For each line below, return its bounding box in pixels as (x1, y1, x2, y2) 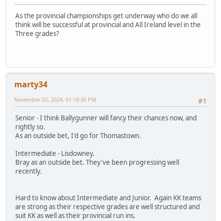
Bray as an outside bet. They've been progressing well (15, 158, 179, 167)
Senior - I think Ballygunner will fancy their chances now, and (15, 113, 197, 123)
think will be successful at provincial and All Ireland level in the (15, 20, 201, 29)
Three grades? (15, 29, 59, 38)
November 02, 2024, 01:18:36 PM (14, 96, 96, 104)
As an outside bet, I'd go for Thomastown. (15, 131, 141, 141)
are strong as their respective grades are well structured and (15, 202, 200, 212)
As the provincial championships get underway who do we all (15, 11, 197, 20)
